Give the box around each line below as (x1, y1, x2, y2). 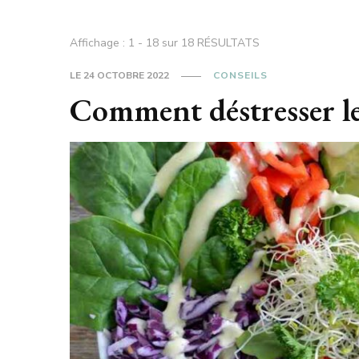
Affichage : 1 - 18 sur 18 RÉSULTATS (70, 35, 260, 50)
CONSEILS (213, 69, 268, 82)
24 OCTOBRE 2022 (83, 69, 170, 82)
